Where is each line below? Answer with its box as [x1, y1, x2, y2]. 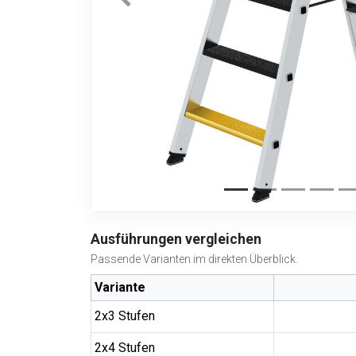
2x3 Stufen [95, 308, 155, 323]
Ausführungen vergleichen [91, 231, 261, 247]
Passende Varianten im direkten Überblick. [91, 253, 298, 265]
